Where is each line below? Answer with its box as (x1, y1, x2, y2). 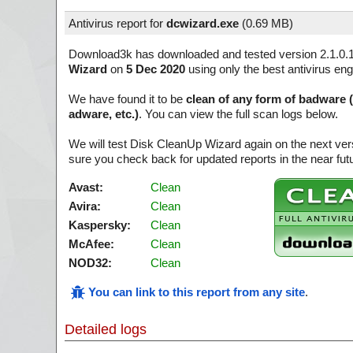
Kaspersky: (69, 218, 131, 232)
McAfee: (69, 237, 114, 251)
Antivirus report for (69, 17, 166, 30)
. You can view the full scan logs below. (139, 107, 338, 121)
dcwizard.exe (166, 17, 239, 30)
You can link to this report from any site (88, 285, 305, 299)
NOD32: (69, 256, 112, 269)
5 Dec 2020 (126, 62, 185, 76)
